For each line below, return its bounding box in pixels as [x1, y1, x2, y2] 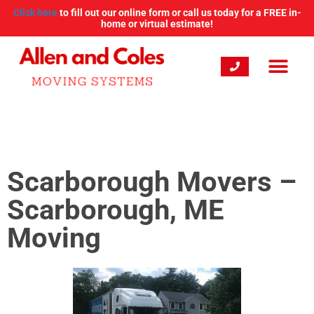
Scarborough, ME [7, 193, 224, 226]
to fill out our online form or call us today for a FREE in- [57, 7, 301, 18]
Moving [7, 221, 101, 254]
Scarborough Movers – [7, 165, 296, 198]
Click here [13, 7, 57, 18]
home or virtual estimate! [101, 18, 213, 29]
